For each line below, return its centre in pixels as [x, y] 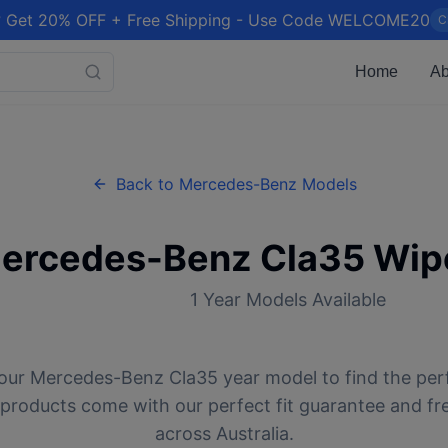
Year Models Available [292, 299]
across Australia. [224, 433]
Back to [147, 184]
